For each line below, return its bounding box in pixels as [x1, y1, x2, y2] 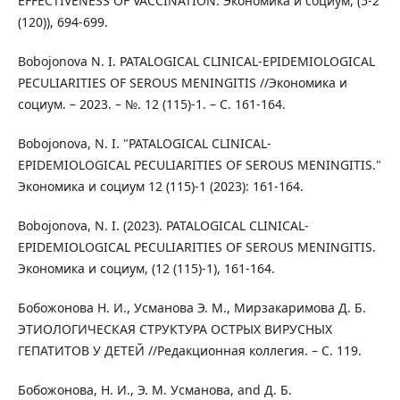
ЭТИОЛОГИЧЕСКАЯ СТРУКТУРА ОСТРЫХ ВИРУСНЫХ [17, 321, 332, 338]
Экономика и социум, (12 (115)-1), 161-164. [17, 260, 275, 278]
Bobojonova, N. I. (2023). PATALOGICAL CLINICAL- [17, 217, 309, 235]
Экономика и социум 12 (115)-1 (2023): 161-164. [17, 178, 304, 196]
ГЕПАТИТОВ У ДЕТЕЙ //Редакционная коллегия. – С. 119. [17, 342, 362, 360]
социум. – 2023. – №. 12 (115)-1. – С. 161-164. [17, 96, 286, 113]
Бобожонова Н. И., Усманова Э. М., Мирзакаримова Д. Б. [17, 299, 366, 317]
